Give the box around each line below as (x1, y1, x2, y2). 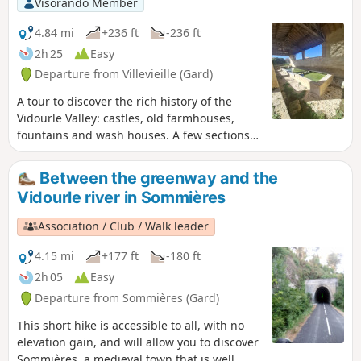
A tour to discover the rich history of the (17, 93, 232, 110)
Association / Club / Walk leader (38, 218, 210, 234)
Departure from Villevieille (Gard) (35, 66, 213, 82)
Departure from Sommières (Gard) (35, 290, 219, 306)
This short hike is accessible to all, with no (17, 317, 244, 333)
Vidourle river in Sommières (17, 188, 226, 208)
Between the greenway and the (35, 168, 279, 189)
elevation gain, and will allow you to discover (17, 334, 259, 350)
